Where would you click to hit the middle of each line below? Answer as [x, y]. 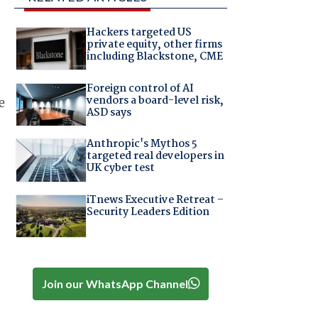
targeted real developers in [155, 157]
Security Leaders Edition [148, 212]
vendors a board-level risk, [155, 100]
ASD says [109, 113]
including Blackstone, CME [154, 57]
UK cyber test [120, 169]
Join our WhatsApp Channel [115, 283]
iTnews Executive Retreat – [155, 200]
